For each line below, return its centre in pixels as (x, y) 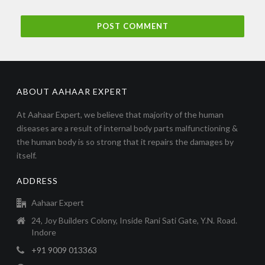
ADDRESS (38, 180)
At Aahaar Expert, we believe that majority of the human (120, 114)
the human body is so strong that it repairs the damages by (125, 141)
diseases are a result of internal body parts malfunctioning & (127, 128)
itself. (27, 155)
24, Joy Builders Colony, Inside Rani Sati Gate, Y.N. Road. (135, 220)
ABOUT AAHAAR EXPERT (72, 91)
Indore (44, 232)
